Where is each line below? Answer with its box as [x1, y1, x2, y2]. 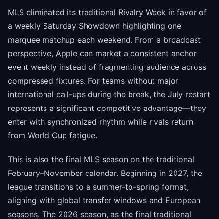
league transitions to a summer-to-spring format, [8, 182, 189, 192]
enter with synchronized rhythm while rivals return [8, 117, 193, 127]
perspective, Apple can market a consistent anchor [8, 48, 197, 59]
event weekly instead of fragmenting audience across [8, 62, 206, 72]
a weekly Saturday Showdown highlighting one [8, 21, 181, 31]
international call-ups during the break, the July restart [8, 89, 210, 100]
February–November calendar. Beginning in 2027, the [8, 168, 202, 178]
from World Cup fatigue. [8, 131, 97, 141]
